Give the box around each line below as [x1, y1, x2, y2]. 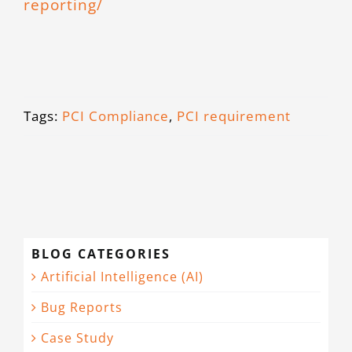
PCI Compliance [62, 107, 169, 126]
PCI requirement [177, 107, 291, 126]
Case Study [41, 329, 114, 347]
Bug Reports [41, 299, 123, 317]
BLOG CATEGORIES [31, 245, 170, 263]
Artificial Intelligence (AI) [41, 268, 203, 286]
